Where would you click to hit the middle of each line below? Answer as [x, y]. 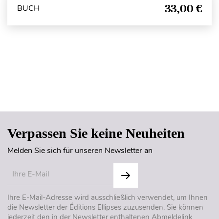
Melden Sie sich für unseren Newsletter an [80, 150]
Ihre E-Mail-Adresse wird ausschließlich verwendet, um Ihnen [108, 197]
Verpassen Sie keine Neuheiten [96, 133]
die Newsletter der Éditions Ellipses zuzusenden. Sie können [105, 207]
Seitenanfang [109, 92]
